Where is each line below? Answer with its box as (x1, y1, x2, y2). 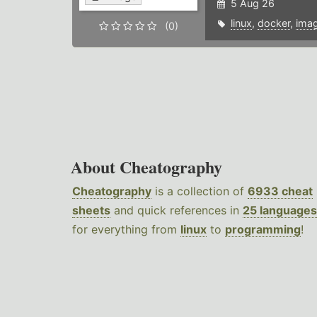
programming (225, 222, 301, 237)
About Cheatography (71, 154, 222, 180)
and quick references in (110, 203, 243, 218)
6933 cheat (248, 184, 313, 199)
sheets (72, 203, 110, 218)
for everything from (72, 222, 180, 237)
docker (257, 17, 290, 30)
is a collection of (151, 184, 248, 199)
